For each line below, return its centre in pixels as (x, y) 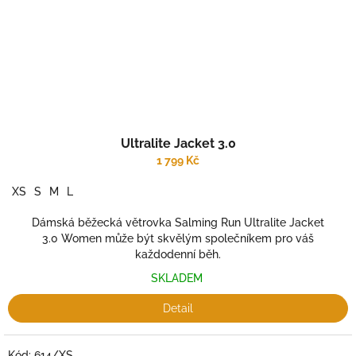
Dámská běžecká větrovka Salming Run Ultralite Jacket (178, 222)
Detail (178, 308)
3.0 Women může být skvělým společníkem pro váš (178, 238)
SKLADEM (178, 278)
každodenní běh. (178, 254)
